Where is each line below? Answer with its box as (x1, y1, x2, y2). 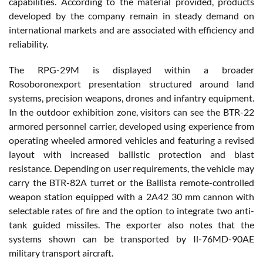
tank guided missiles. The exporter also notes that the (9, 218, 254, 230)
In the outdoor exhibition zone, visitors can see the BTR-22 (9, 106, 254, 117)
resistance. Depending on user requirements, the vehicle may (9, 162, 254, 174)
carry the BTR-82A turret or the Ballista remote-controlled (9, 176, 254, 188)
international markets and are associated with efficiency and (9, 23, 254, 35)
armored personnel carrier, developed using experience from (9, 120, 254, 131)
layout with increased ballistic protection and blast (9, 148, 254, 160)
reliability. (9, 38, 48, 49)
